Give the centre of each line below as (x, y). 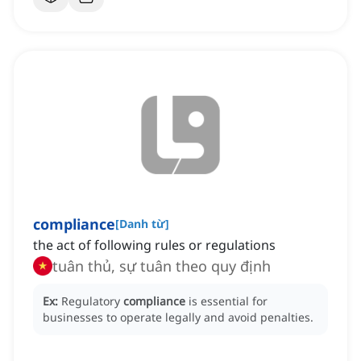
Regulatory (92, 301)
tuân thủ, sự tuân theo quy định (162, 266)
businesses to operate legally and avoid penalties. (178, 317)
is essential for (228, 301)
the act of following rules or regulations (154, 245)
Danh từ (142, 224)
